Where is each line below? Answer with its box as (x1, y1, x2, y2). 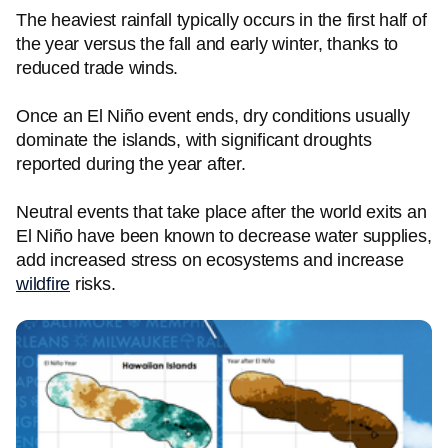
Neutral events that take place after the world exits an (16, 202, 427, 222)
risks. (70, 274, 116, 294)
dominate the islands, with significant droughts (16, 130, 372, 150)
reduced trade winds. (16, 58, 178, 78)
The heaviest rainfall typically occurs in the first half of (16, 10, 427, 30)
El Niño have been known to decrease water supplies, (16, 226, 432, 246)
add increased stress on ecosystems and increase (16, 250, 404, 270)
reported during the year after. (16, 154, 246, 174)
